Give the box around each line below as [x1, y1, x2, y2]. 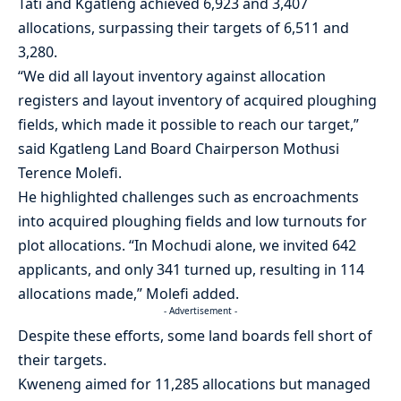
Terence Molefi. [18, 162, 122, 183]
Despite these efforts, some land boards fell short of [18, 325, 372, 346]
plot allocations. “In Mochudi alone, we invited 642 [18, 235, 356, 255]
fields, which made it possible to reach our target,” [18, 114, 359, 134]
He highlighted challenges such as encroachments [18, 186, 359, 207]
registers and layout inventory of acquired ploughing [18, 90, 377, 110]
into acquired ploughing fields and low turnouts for [18, 210, 367, 231]
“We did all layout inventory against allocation [18, 65, 326, 86]
